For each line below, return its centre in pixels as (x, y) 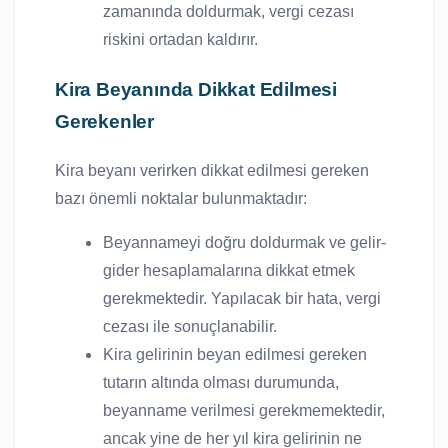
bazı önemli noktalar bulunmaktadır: (181, 198)
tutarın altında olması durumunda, (221, 382)
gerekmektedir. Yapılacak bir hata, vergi (242, 298)
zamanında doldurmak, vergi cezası (228, 11)
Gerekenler (105, 121)
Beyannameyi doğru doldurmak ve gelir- (244, 242)
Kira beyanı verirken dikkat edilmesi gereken (212, 170)
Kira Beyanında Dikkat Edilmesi (196, 89)
